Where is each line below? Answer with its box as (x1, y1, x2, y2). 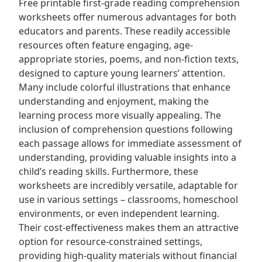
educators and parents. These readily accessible (19, 25, 230, 37)
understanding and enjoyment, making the (19, 95, 209, 108)
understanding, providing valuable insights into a (19, 151, 236, 164)
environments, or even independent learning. (19, 207, 219, 220)
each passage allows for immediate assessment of (19, 137, 242, 150)
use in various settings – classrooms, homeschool (19, 193, 238, 206)
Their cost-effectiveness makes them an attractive (19, 221, 239, 234)
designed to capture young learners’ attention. (19, 67, 225, 80)
